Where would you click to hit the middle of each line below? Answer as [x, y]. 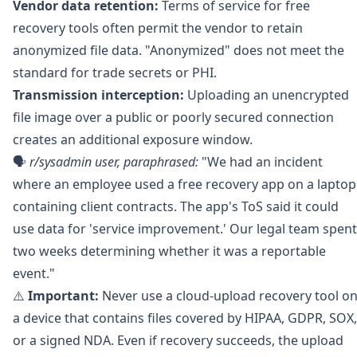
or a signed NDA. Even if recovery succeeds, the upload [178, 340]
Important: [63, 296]
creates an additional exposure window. [133, 139]
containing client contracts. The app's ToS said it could [176, 206]
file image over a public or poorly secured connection [173, 117]
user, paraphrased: [145, 162]
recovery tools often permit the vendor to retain [158, 28]
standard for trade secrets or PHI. [115, 73]
